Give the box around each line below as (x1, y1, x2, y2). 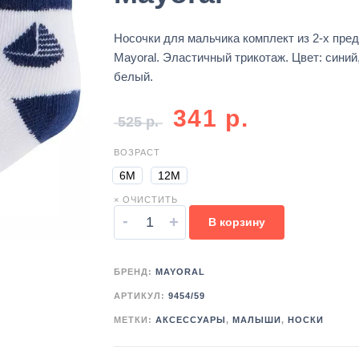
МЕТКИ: (113, 315, 155, 325)
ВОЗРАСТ (113, 147, 160, 158)
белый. (113, 70, 153, 84)
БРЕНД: (113, 267, 155, 277)
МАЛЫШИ (232, 315, 281, 325)
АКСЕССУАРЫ (155, 315, 226, 325)
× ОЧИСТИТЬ (113, 195, 178, 205)
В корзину (208, 216, 265, 229)
